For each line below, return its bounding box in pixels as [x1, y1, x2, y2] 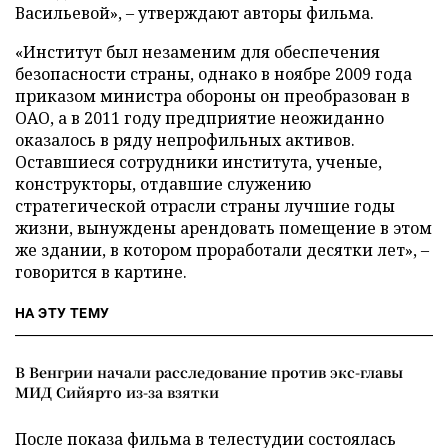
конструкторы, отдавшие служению [15, 173, 311, 195]
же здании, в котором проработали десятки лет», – [15, 239, 429, 261]
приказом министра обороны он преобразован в [15, 85, 410, 107]
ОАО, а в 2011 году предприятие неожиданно [15, 107, 384, 129]
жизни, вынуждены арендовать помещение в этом [15, 217, 432, 239]
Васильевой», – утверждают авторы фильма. [15, 2, 374, 24]
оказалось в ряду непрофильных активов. [15, 129, 355, 151]
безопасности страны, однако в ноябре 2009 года [15, 63, 412, 85]
